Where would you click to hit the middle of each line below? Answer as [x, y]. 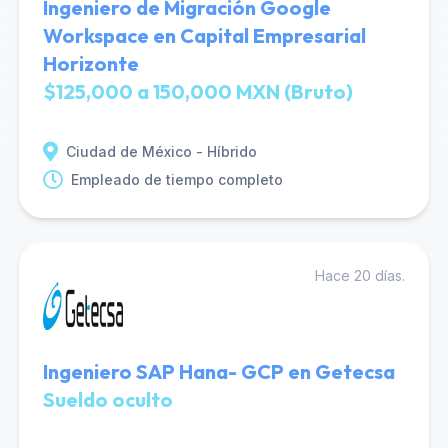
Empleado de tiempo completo [176, 179]
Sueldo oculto [107, 399]
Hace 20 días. [360, 275]
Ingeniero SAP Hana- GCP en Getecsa [218, 371]
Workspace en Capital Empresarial [204, 35]
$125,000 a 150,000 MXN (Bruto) [197, 91]
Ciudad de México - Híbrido [161, 151]
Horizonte [90, 63]
